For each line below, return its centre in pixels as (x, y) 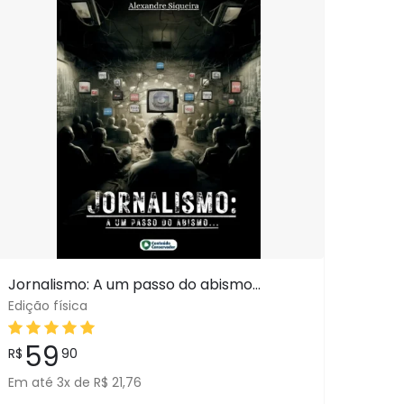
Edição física (47, 306)
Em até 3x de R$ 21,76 (74, 382)
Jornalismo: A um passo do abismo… (134, 285)
